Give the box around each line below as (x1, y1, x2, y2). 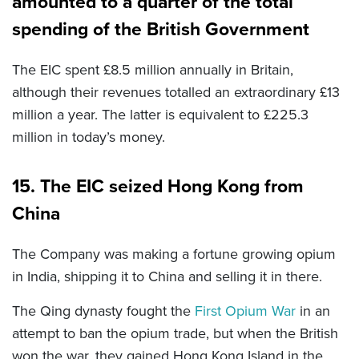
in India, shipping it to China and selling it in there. (12, 265, 322, 287)
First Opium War (195, 300, 296, 321)
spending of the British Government (12, 14, 309, 42)
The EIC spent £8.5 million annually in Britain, (12, 58, 293, 80)
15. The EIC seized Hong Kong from (12, 171, 304, 200)
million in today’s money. (12, 126, 165, 147)
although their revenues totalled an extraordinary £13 (12, 81, 340, 103)
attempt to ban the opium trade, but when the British (12, 322, 338, 344)
